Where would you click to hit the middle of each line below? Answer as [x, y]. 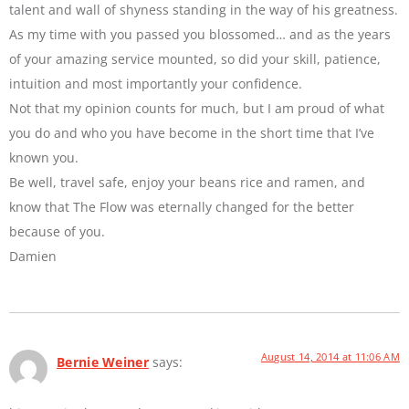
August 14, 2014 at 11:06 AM [330, 356]
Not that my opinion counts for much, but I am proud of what [197, 108]
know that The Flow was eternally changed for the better [182, 206]
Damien [33, 256]
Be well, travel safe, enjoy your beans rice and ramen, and [187, 182]
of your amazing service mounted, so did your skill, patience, [195, 58]
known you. [44, 157]
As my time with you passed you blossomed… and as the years [200, 34]
